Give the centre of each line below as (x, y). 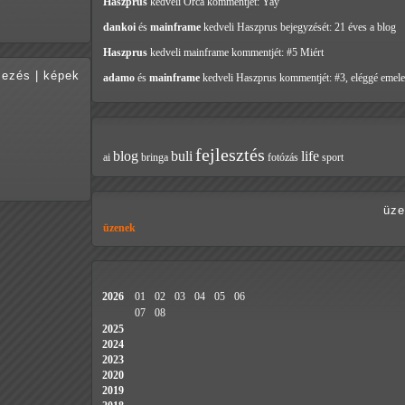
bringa (155, 158)
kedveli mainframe (189, 53)
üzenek (119, 228)
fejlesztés (230, 155)
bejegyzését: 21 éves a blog (338, 28)
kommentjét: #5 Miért (278, 53)
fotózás (283, 158)
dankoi (119, 28)
